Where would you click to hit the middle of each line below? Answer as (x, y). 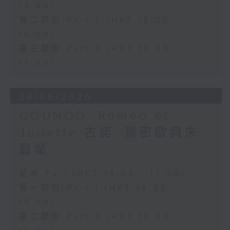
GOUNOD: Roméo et (94, 116)
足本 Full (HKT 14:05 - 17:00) (102, 174)
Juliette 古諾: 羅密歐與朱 (109, 133)
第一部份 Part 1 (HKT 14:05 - (98, 188)
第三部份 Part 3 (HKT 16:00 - (99, 49)
